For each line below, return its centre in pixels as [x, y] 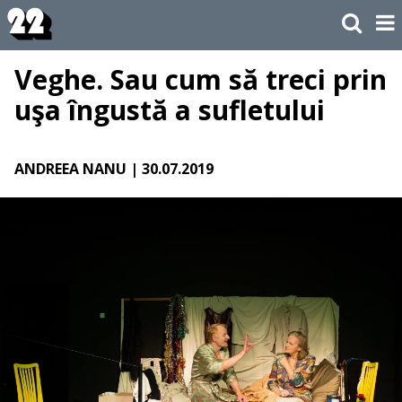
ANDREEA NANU [70, 169]
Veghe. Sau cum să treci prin [201, 80]
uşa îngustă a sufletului [170, 110]
